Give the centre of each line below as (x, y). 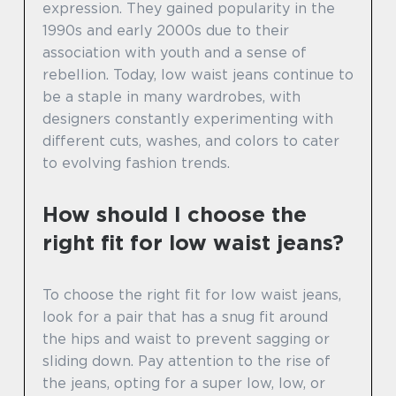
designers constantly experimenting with (188, 118)
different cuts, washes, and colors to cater (191, 141)
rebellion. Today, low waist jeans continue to (198, 74)
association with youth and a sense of (175, 52)
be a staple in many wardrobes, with (171, 96)
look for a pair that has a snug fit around (185, 316)
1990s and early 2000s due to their (166, 30)
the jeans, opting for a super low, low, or (184, 383)
